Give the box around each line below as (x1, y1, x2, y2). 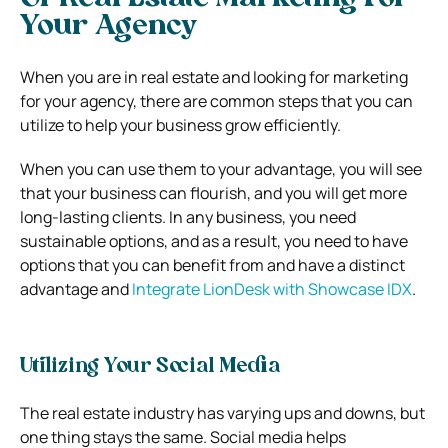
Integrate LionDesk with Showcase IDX (132, 277, 412, 300)
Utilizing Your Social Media (20, 356, 280, 377)
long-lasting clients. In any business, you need (20, 205, 356, 228)
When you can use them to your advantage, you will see (20, 157, 422, 180)
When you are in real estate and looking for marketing (20, 65, 408, 88)
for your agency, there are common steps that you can (20, 89, 413, 112)
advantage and (20, 277, 132, 300)
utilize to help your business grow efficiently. (20, 113, 341, 136)
